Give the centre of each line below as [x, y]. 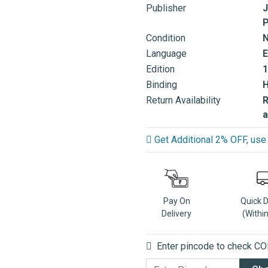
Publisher [166, 8]
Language [166, 54]
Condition [166, 38]
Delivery [177, 214]
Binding [162, 85]
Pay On [176, 201]
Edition [160, 69]
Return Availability [183, 100]
